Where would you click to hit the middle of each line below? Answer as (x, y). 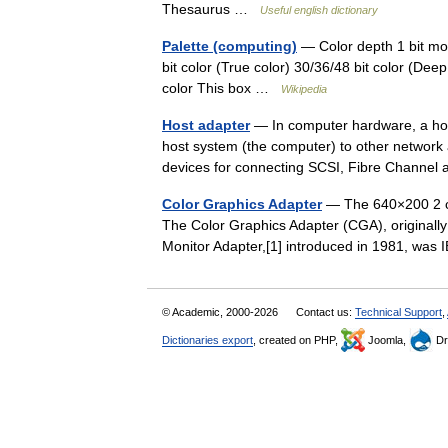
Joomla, (387, 340)
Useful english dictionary (319, 10)
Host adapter (206, 125)
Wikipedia (304, 89)
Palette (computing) (229, 46)
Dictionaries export (207, 340)
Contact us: (325, 312)
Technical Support (398, 312)
